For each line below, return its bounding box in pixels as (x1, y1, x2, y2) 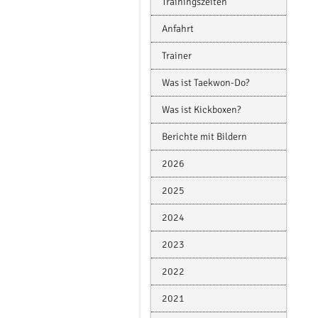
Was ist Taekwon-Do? (162, 77, 249, 89)
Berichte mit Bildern (162, 131, 247, 143)
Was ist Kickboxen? (162, 104, 241, 116)
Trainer (162, 50, 192, 62)
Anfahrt (162, 23, 194, 35)
